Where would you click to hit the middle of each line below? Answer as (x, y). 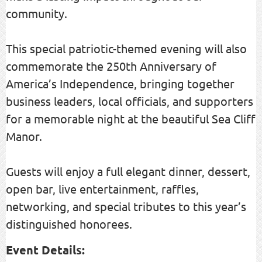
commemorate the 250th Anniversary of (111, 65)
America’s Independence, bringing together (120, 83)
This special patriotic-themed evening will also (126, 48)
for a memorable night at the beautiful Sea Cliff (131, 118)
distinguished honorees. (69, 223)
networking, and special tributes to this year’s (126, 206)
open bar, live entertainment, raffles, (102, 188)
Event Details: (45, 249)
